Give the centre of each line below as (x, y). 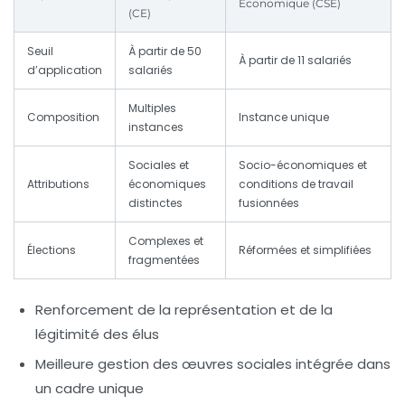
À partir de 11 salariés (295, 60)
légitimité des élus (97, 334)
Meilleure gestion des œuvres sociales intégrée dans (213, 363)
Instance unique (284, 117)
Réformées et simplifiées (305, 250)
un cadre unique (89, 388)
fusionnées (269, 202)
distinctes (155, 202)
